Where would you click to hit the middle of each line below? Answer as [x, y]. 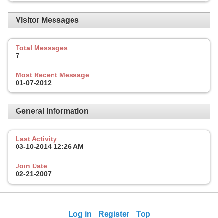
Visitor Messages [47, 20]
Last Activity [36, 139]
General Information [52, 111]
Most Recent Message [52, 75]
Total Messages [42, 47]
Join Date [31, 166]
